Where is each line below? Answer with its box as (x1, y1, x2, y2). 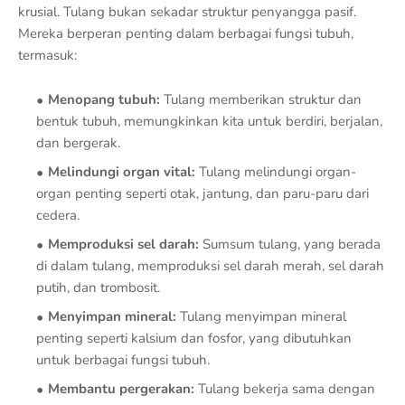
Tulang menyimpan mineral (176, 307, 346, 325)
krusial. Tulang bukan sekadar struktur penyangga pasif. (18, 3, 356, 21)
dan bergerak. (36, 134, 120, 152)
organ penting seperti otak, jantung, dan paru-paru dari (36, 184, 369, 202)
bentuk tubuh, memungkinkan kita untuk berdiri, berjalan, (36, 112, 382, 130)
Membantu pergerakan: (48, 380, 194, 398)
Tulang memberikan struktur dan (160, 90, 362, 108)
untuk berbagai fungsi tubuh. (36, 351, 210, 369)
